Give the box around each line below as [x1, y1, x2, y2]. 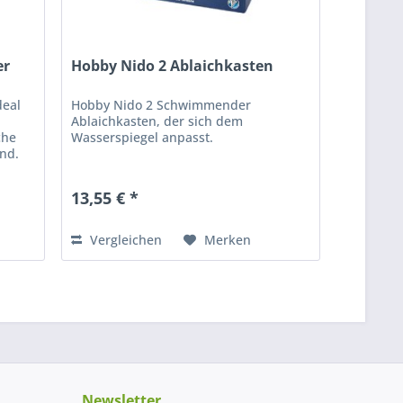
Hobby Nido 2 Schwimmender [71, 95, 252, 113]
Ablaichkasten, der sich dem [71, 112, 244, 130]
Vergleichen [86, 230, 163, 248]
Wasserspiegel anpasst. [71, 128, 214, 146]
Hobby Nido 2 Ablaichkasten [71, 55, 274, 76]
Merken [204, 230, 252, 248]
